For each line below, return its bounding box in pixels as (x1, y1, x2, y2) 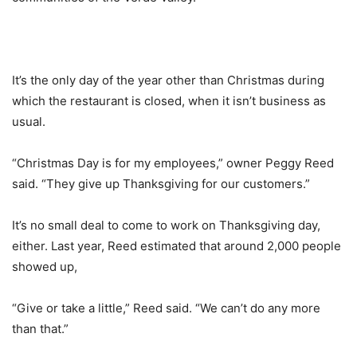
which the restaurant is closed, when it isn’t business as (12, 93, 326, 109)
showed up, (12, 259, 77, 275)
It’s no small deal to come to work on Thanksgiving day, (12, 218, 320, 233)
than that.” (12, 321, 69, 337)
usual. (12, 114, 45, 130)
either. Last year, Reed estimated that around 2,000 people (12, 238, 341, 254)
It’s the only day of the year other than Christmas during (12, 73, 324, 88)
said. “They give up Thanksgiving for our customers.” (12, 176, 313, 192)
